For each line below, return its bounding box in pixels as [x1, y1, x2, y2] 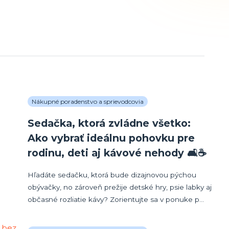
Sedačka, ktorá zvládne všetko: [28, 117, 191, 129]
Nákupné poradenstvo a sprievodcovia [32, 97, 144, 105]
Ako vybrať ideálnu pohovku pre [28, 131, 195, 144]
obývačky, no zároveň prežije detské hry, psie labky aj [28, 182, 212, 191]
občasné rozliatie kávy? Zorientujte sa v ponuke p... [28, 195, 204, 203]
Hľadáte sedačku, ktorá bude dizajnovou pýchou [28, 170, 197, 179]
